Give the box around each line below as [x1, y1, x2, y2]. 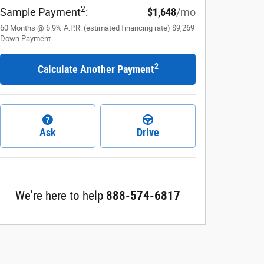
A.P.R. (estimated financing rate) [64, 23, 170, 32]
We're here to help [15, 189, 103, 203]
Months [10, 23, 35, 32]
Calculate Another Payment [37, 62, 154, 75]
